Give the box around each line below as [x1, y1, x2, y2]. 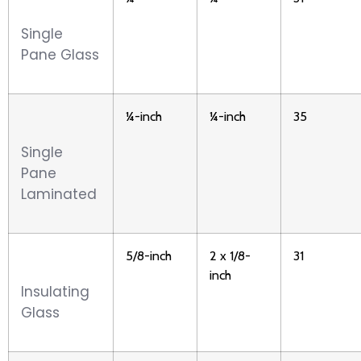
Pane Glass [21, 44, 99, 64]
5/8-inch [126, 247, 172, 263]
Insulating [21, 281, 89, 301]
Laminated [21, 184, 97, 204]
